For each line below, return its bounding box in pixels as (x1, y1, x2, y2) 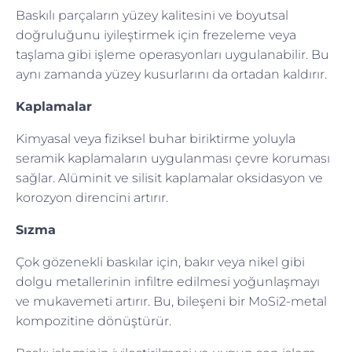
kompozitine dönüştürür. (16, 313, 171, 328)
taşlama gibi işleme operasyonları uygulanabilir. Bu (16, 46, 329, 62)
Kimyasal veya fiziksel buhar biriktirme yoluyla (16, 130, 295, 146)
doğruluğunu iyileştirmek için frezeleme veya (16, 27, 296, 42)
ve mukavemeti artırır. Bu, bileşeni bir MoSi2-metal (16, 293, 327, 309)
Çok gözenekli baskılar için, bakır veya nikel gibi (16, 254, 305, 269)
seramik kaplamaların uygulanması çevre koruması (16, 150, 330, 166)
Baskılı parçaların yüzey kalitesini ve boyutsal (16, 7, 288, 23)
